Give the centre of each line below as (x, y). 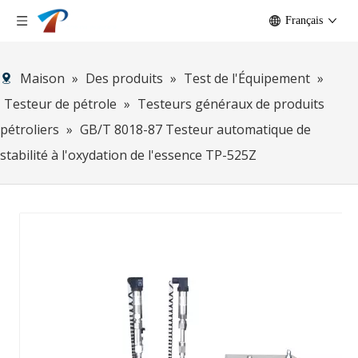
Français (304, 20)
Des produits (124, 78)
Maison (42, 78)
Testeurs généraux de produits (231, 104)
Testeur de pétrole (60, 104)
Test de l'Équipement (247, 78)
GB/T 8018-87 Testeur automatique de (195, 129)
